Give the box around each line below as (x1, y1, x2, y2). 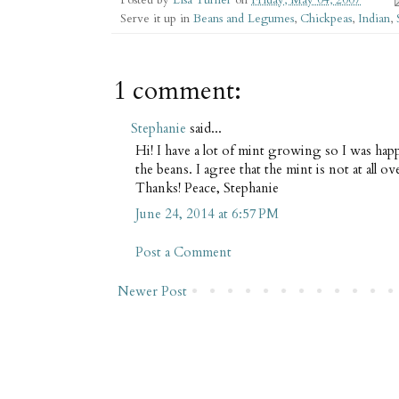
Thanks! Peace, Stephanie (135, 179, 279, 198)
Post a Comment (135, 243, 232, 262)
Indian (358, 10, 390, 27)
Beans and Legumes (193, 10, 294, 27)
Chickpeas (300, 10, 352, 27)
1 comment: (113, 73, 241, 108)
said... (186, 118, 222, 137)
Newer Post (118, 281, 187, 300)
